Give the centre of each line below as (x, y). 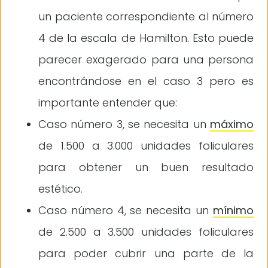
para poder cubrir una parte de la (146, 253)
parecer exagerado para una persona (146, 59)
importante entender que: (108, 102)
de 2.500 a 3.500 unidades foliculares (146, 232)
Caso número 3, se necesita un (124, 124)
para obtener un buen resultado (146, 167)
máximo (232, 124)
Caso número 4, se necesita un (126, 210)
